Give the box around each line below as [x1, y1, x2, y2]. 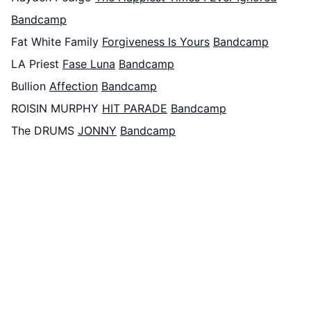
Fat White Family [11, 35, 102, 49]
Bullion [11, 79, 49, 93]
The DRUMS [11, 124, 78, 137]
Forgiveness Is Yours [102, 35, 210, 49]
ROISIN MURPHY [11, 101, 102, 115]
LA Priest [11, 57, 62, 71]
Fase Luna [62, 57, 115, 71]
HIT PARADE [102, 101, 167, 115]
